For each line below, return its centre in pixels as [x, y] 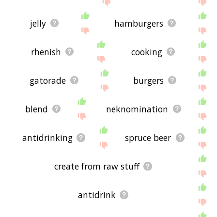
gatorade [48, 80]
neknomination [137, 109]
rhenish [46, 52]
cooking [147, 52]
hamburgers [139, 23]
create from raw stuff [97, 166]
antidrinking [47, 137]
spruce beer [148, 137]
